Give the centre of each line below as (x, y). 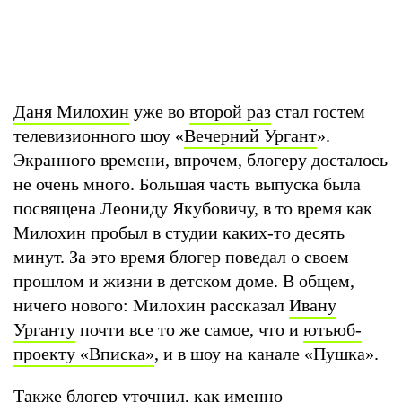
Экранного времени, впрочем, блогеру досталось (201, 159)
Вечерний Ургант (250, 135)
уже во (159, 111)
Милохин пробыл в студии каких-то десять (179, 232)
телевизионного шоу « (99, 135)
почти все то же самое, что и (189, 329)
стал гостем (318, 111)
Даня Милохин (71, 111)
